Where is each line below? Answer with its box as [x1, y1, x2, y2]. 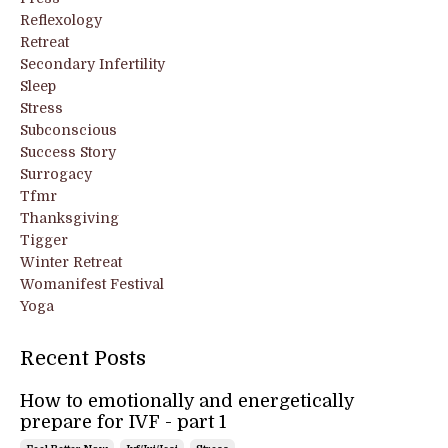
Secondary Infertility [20, 55, 165, 72]
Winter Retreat [20, 253, 122, 270]
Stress [20, 99, 63, 116]
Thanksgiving [20, 209, 119, 226]
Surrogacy [20, 165, 92, 182]
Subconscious [20, 121, 117, 138]
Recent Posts [20, 346, 146, 370]
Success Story [20, 143, 116, 160]
